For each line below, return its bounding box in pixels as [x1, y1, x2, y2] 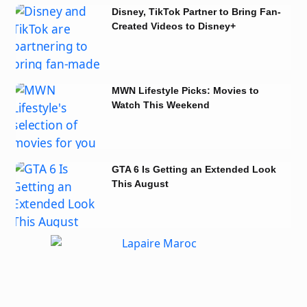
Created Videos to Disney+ [111, 20, 236, 32]
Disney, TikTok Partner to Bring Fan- [111, 5, 281, 17]
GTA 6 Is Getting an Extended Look [111, 163, 276, 175]
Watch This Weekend [111, 99, 210, 110]
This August [111, 177, 169, 189]
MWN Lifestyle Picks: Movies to [111, 84, 259, 96]
